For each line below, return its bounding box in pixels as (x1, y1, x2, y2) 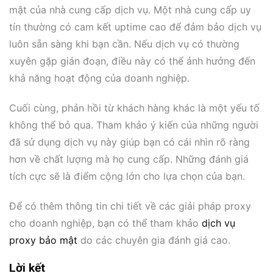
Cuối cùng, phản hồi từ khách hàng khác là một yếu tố (9, 101, 260, 114)
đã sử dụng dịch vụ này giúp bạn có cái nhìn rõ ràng (9, 135, 250, 148)
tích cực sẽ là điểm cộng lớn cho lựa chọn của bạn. (9, 169, 245, 182)
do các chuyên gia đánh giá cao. (77, 233, 230, 246)
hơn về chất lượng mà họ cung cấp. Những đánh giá (9, 152, 249, 165)
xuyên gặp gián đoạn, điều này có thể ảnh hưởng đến (9, 54, 255, 67)
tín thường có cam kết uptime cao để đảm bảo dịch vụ (9, 20, 261, 33)
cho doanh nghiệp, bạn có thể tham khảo (9, 216, 202, 229)
